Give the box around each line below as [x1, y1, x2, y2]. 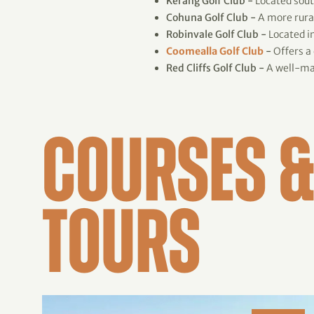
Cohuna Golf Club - [166, 11, 256, 24]
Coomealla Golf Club [166, 45, 266, 57]
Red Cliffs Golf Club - [166, 62, 264, 74]
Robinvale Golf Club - [166, 28, 266, 41]
